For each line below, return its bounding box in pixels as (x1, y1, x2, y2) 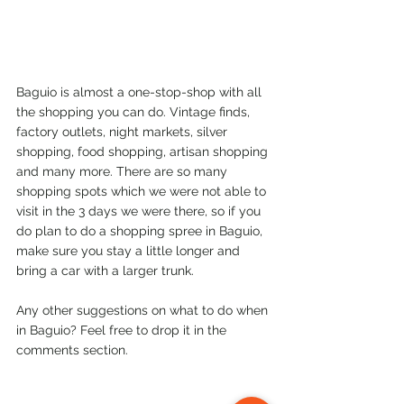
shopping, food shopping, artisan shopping (16, 143, 271, 159)
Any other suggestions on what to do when (16, 302, 271, 317)
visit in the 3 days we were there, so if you (16, 203, 264, 218)
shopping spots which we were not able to (16, 183, 270, 198)
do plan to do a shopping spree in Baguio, (16, 223, 266, 238)
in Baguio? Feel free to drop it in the (16, 322, 230, 337)
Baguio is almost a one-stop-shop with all (16, 84, 265, 99)
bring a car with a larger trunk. (16, 262, 194, 278)
